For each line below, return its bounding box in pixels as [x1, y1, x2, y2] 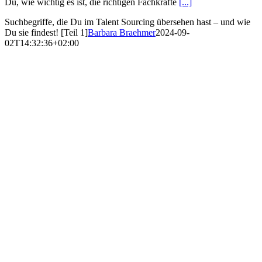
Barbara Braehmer [88, 27, 156, 38]
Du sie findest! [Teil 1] [5, 27, 88, 38]
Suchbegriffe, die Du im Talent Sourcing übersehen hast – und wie [5, 17, 250, 27]
